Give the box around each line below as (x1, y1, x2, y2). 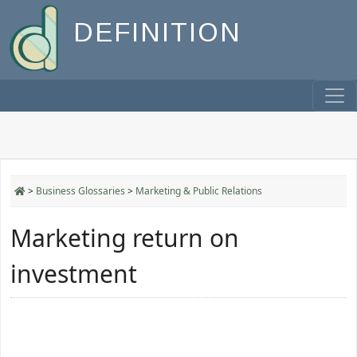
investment (10, 257, 137, 290)
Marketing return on (10, 222, 239, 254)
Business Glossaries (36, 184, 125, 198)
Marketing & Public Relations (135, 184, 262, 198)
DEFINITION (73, 18, 241, 48)
